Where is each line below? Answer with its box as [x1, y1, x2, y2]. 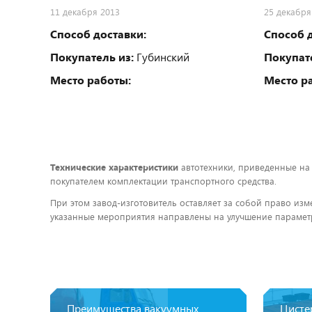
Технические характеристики [50, 160, 178, 173]
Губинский [134, 49, 189, 64]
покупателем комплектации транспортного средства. [50, 174, 276, 187]
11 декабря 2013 [50, 5, 120, 18]
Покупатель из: [50, 49, 134, 64]
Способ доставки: [50, 26, 146, 41]
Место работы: [50, 72, 131, 87]
